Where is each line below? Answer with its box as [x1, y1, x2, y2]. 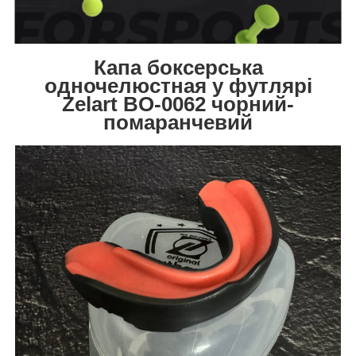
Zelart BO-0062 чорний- [62, 91, 294, 116]
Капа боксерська [93, 55, 263, 79]
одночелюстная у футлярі [44, 73, 312, 98]
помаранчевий [103, 110, 253, 134]
